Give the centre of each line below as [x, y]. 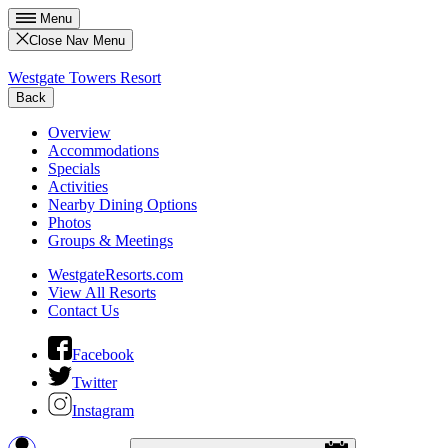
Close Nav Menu [77, 41]
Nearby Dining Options [122, 205]
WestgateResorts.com [115, 275]
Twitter [94, 383]
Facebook [103, 355]
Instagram [103, 411]
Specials [74, 169]
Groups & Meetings [110, 241]
